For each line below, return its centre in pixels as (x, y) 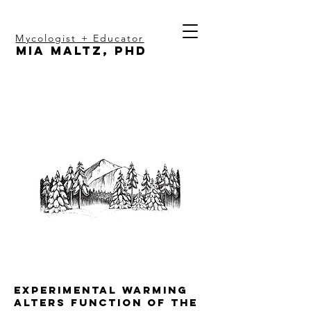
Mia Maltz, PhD (81, 51)
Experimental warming (101, 290)
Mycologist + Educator (80, 38)
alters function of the (106, 302)
